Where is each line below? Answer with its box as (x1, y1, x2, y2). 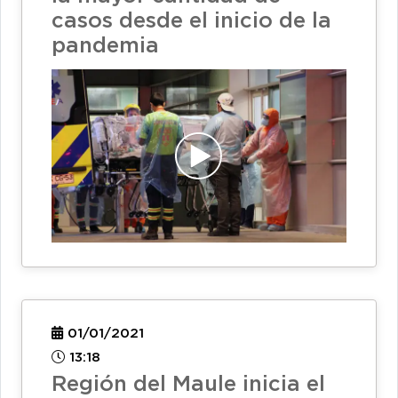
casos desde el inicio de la (52, 12, 331, 32)
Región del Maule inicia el (52, 375, 325, 395)
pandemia (52, 36, 159, 57)
